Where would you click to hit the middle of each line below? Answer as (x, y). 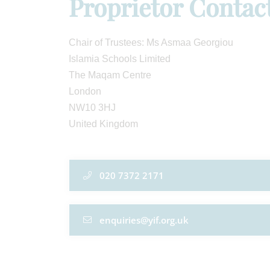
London (85, 91)
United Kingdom (103, 124)
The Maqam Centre (110, 75)
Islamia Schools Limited (120, 59)
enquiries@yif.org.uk (144, 220)
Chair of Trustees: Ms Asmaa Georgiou (152, 42)
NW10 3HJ (92, 108)
